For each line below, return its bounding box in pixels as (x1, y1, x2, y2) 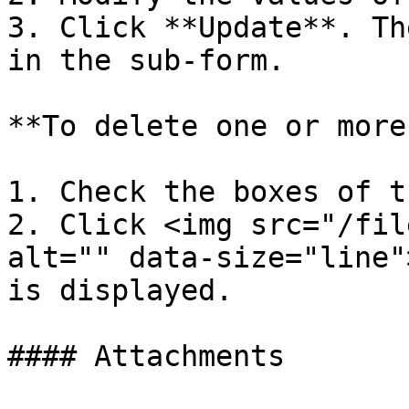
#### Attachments (7, 340, 285, 372)
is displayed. (7, 274, 233, 307)
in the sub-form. (7, 44, 285, 77)
